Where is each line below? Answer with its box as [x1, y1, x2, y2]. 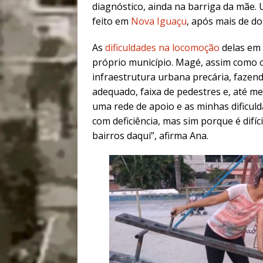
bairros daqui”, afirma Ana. [92, 129, 208, 143]
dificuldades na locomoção [105, 41, 220, 55]
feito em [92, 15, 131, 28]
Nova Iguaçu [131, 15, 187, 28]
